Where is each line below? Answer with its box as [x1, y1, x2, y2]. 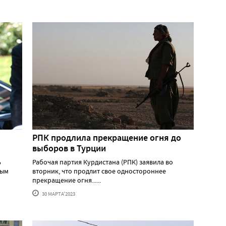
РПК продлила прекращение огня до [32, 131, 181, 144]
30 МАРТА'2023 [41, 190, 75, 197]
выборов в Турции [32, 142, 106, 154]
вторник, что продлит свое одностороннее [32, 166, 166, 176]
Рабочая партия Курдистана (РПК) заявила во [32, 157, 173, 166]
